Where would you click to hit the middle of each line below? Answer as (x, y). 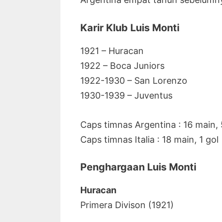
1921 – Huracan (112, 51)
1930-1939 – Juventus (126, 95)
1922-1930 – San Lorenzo (134, 80)
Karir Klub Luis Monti (130, 28)
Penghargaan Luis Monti (138, 167)
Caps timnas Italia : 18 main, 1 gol (149, 139)
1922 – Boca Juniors (122, 65)
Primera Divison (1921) (127, 205)
